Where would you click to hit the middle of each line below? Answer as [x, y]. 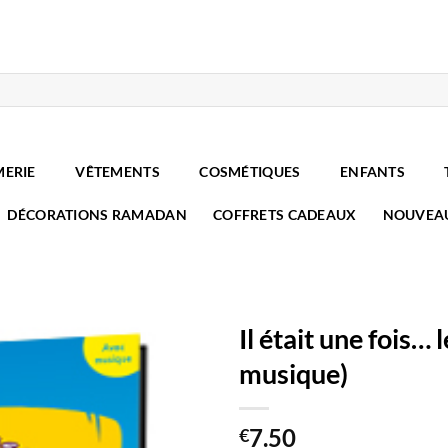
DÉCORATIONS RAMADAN [97, 214]
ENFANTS [372, 171]
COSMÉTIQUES [250, 171]
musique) [293, 373]
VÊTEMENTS [117, 171]
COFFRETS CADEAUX [284, 214]
